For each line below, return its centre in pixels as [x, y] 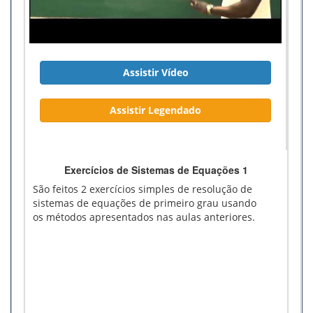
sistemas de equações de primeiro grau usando [145, 203]
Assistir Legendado [155, 110]
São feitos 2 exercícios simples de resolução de [143, 189]
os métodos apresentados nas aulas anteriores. [144, 217]
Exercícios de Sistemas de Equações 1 [156, 169]
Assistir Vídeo [155, 72]
